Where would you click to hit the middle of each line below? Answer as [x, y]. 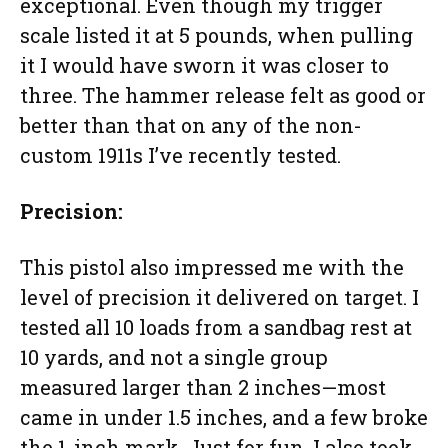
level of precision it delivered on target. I [219, 297]
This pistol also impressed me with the [212, 267]
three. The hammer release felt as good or [223, 95]
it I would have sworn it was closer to [204, 65]
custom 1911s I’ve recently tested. [180, 155]
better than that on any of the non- [191, 125]
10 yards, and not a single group [174, 357]
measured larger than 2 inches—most [203, 387]
